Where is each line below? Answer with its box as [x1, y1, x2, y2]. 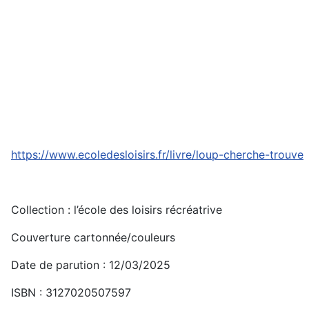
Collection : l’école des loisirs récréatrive [11, 203, 222, 217]
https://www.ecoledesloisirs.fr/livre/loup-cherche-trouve [11, 148, 303, 161]
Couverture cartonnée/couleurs [11, 230, 175, 244]
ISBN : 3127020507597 [11, 286, 131, 299]
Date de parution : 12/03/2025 [11, 258, 170, 272]
